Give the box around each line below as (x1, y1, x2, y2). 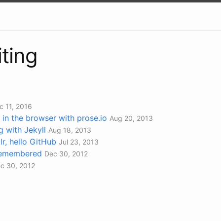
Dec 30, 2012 (44, 149, 88, 158)
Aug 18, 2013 (48, 125, 91, 134)
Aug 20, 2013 (110, 113, 153, 122)
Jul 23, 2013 (59, 137, 99, 146)
